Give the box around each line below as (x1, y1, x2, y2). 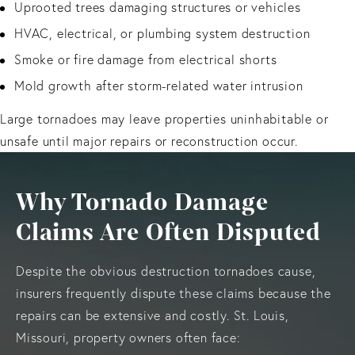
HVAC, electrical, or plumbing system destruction (14, 25, 311, 41)
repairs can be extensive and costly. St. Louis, (16, 307, 289, 323)
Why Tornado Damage (16, 185, 269, 219)
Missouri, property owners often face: (16, 329, 241, 345)
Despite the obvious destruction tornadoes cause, (16, 262, 316, 279)
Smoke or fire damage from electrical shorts (14, 51, 277, 67)
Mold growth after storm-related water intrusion (14, 77, 303, 94)
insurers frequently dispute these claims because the (16, 284, 331, 301)
